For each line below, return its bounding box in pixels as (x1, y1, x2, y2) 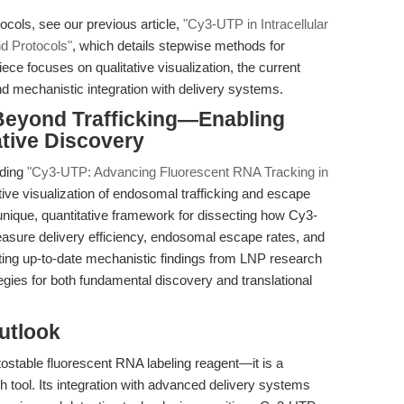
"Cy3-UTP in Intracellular (183, 16, 328, 32)
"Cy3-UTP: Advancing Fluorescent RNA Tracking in (27, 164, 328, 179)
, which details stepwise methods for (72, 38, 285, 53)
